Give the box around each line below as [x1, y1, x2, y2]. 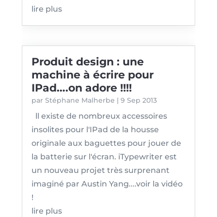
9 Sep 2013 [120, 96, 157, 105]
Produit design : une [31, 55, 144, 69]
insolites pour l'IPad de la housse [31, 125, 159, 135]
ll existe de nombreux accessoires [31, 111, 167, 121]
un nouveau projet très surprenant [31, 166, 170, 175]
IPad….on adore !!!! [31, 81, 132, 95]
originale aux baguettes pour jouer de [31, 139, 181, 148]
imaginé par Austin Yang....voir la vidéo [31, 179, 183, 189]
